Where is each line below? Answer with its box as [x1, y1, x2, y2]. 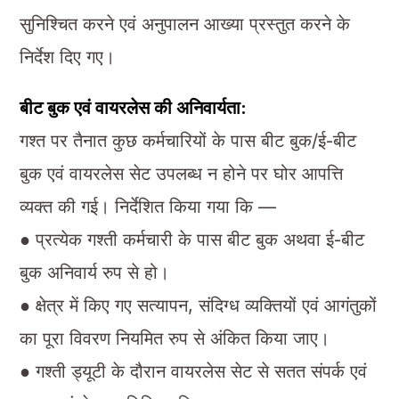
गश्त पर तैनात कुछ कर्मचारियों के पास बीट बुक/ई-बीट [19, 129, 356, 151]
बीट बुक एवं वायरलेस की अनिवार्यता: [19, 96, 247, 118]
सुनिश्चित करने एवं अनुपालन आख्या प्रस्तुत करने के [19, 12, 350, 35]
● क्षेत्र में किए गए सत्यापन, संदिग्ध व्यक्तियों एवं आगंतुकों [19, 294, 377, 316]
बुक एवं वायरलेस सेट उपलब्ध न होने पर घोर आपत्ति [19, 162, 343, 184]
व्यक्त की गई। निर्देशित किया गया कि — [19, 195, 276, 217]
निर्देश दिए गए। [19, 45, 115, 68]
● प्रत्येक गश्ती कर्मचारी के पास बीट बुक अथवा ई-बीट [19, 228, 364, 250]
